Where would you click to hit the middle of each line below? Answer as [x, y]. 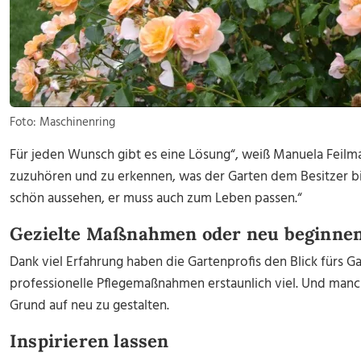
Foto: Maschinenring [62, 122]
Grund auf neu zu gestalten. [89, 306]
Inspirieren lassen [89, 341]
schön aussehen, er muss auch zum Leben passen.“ [156, 199]
